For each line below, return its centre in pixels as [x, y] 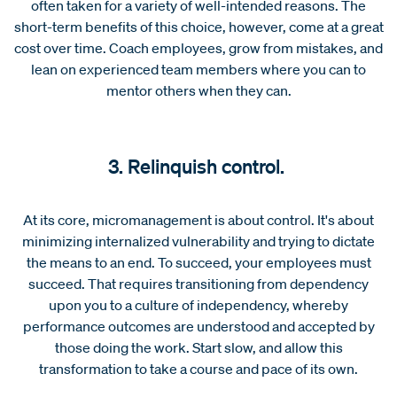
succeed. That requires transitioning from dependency [198, 283]
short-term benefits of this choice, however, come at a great [198, 26]
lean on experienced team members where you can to [198, 69]
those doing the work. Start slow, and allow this [198, 347]
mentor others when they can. [198, 90]
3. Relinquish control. [198, 165]
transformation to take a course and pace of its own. [198, 368]
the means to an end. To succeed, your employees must [198, 262]
